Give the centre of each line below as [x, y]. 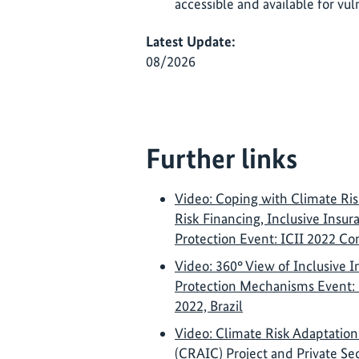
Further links [222, 159]
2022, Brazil [209, 305]
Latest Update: [191, 42]
